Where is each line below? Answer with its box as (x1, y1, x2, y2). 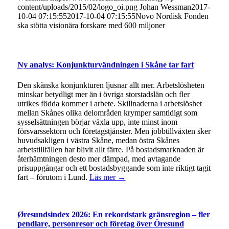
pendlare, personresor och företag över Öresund (17, 219, 184, 228)
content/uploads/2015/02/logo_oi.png (17, 3, 138, 12)
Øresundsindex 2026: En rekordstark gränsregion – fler (17, 210, 210, 219)
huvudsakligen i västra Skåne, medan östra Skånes (17, 135, 179, 145)
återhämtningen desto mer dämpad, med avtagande (17, 154, 180, 163)
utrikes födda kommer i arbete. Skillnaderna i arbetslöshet (17, 99, 202, 108)
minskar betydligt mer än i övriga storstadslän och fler (17, 89, 190, 99)
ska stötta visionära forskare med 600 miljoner (17, 21, 165, 30)
